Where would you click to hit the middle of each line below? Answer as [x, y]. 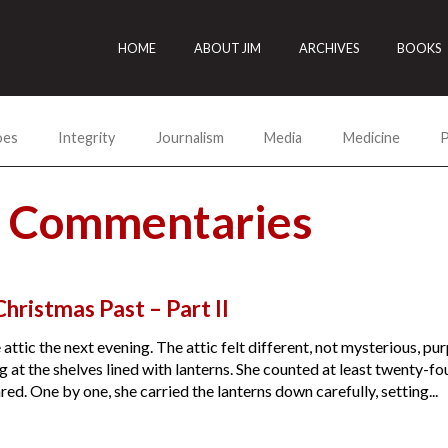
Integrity [87, 137]
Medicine [371, 137]
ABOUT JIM [228, 48]
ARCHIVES [329, 48]
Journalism [189, 137]
